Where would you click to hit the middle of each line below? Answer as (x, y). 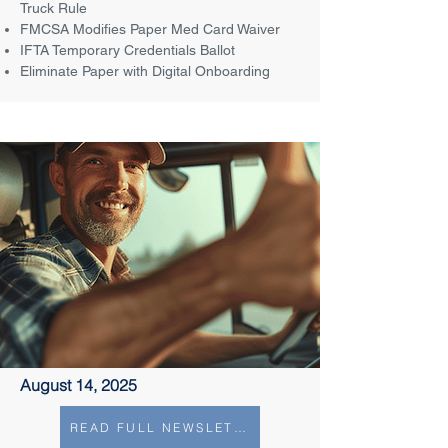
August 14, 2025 (78, 385)
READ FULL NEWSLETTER (239, 427)
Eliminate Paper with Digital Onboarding (145, 71)
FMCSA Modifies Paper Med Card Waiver (150, 29)
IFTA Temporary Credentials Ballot (127, 50)
